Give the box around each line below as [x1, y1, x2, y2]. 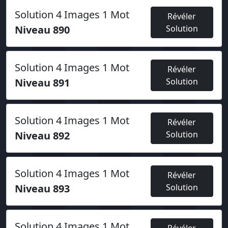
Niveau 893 [15, 182, 70, 195]
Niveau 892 [15, 129, 70, 142]
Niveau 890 [15, 23, 70, 37]
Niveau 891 [15, 76, 70, 90]
